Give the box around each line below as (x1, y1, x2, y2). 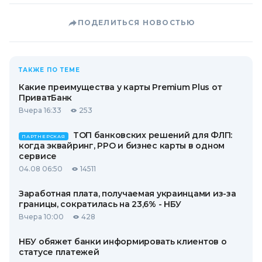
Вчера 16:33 (19, 106, 61, 115)
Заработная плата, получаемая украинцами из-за (19, 188, 236, 199)
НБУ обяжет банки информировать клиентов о (19, 236, 227, 247)
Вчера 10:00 (19, 212, 64, 221)
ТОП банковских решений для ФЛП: (73, 130, 233, 140)
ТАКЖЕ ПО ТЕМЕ (19, 66, 80, 74)
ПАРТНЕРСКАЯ (22, 133, 65, 139)
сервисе (19, 151, 57, 161)
